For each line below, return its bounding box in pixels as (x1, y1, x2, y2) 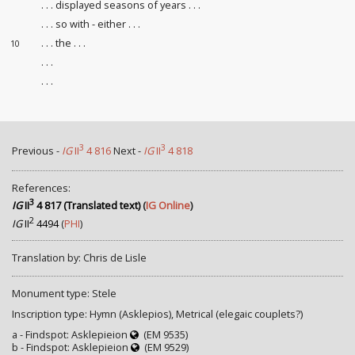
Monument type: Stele (12, 285, 116, 300)
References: (12, 180, 71, 195)
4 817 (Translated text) (34, 198, 140, 213)
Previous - (12, 143, 62, 158)
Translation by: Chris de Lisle (12, 250, 147, 265)
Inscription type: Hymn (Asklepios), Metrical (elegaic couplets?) (12, 307, 303, 322)
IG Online (146, 198, 190, 213)
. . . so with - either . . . (41, 17, 141, 32)
